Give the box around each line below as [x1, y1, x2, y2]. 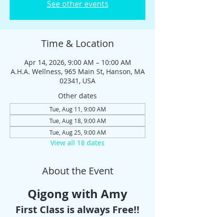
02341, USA [60, 76, 95, 85]
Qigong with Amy [28, 186, 127, 202]
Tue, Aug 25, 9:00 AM [49, 128, 106, 136]
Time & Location [41, 37, 114, 50]
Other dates [58, 91, 97, 100]
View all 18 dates [50, 138, 105, 147]
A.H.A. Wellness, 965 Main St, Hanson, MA [10, 67, 145, 76]
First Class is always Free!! [15, 203, 139, 216]
